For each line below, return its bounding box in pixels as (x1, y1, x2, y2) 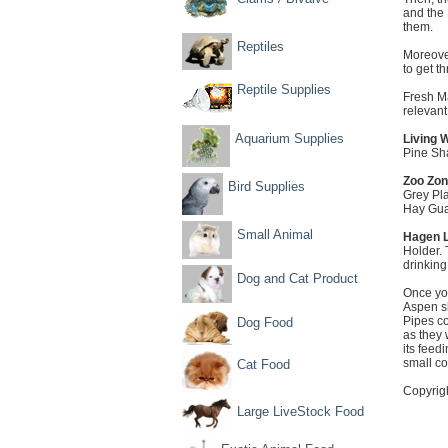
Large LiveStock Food (237, 404, 364, 419)
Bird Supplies (228, 179, 305, 194)
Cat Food (237, 357, 290, 372)
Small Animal (237, 227, 313, 242)
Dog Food (237, 315, 293, 330)
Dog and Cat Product (237, 271, 358, 286)
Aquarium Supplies (235, 131, 344, 146)
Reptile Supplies (237, 82, 331, 97)
